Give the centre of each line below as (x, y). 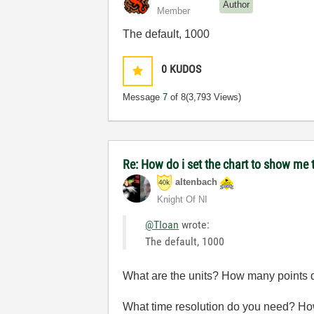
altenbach (197, 182)
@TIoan (162, 225)
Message (143, 97)
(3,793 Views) (214, 97)
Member (174, 11)
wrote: (194, 225)
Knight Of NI (183, 199)
